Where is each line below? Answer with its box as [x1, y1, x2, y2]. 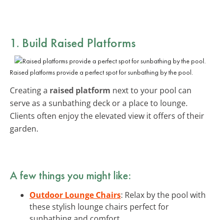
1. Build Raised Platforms [10, 34, 136, 51]
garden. [10, 123, 38, 134]
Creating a [10, 84, 50, 96]
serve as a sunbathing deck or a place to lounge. [10, 97, 188, 109]
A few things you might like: [10, 167, 131, 183]
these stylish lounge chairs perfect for [29, 201, 169, 212]
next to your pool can [110, 84, 192, 96]
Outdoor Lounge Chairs [29, 189, 121, 200]
